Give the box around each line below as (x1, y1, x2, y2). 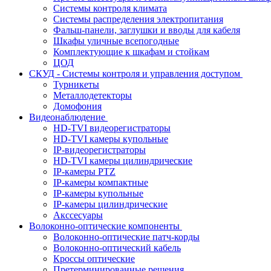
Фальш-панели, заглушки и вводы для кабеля (53, 25, 240, 35)
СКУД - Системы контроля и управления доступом (29, 68, 240, 79)
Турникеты (53, 79, 99, 90)
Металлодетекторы (53, 90, 132, 100)
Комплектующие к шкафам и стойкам (53, 47, 209, 57)
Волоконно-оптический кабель (53, 243, 181, 253)
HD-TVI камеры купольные (53, 134, 168, 144)
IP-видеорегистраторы (53, 145, 146, 155)
